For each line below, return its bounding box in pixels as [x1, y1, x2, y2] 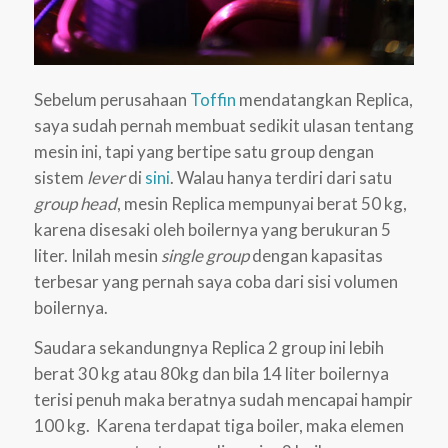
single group [160, 244, 252, 266]
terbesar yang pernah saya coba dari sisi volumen [33, 270, 398, 292]
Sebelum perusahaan [33, 88, 187, 110]
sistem [33, 166, 87, 188]
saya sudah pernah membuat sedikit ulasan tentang [33, 114, 414, 136]
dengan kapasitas [251, 244, 383, 266]
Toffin [186, 88, 236, 110]
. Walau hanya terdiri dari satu [169, 166, 392, 188]
